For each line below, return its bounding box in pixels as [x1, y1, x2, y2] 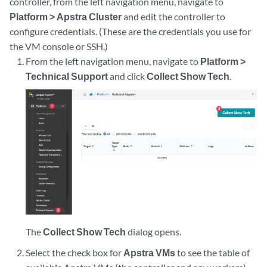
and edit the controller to [122, 11, 225, 22]
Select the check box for [26, 247, 124, 259]
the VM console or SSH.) [10, 41, 108, 52]
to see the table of [175, 247, 250, 259]
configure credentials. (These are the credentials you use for [10, 26, 251, 37]
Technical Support [26, 70, 108, 82]
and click [108, 70, 147, 82]
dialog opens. [126, 226, 182, 238]
